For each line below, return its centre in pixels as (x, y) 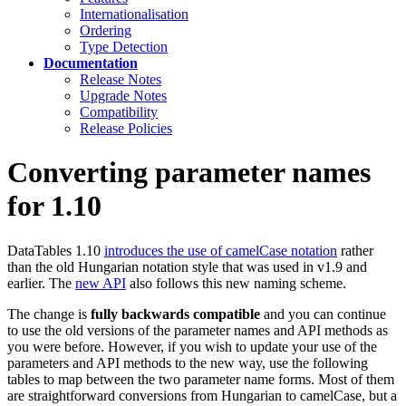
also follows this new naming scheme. (236, 283)
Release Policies (126, 128)
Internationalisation (134, 14)
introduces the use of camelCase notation (221, 250)
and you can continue (323, 314)
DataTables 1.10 (56, 250)
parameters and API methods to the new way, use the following (188, 362)
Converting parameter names (189, 173)
